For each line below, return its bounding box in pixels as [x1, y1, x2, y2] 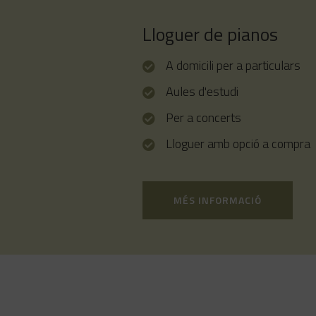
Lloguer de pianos [142, 20, 278, 49]
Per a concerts [165, 108, 241, 128]
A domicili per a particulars [165, 56, 300, 75]
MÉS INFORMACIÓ [173, 193, 262, 208]
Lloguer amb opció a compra [165, 134, 310, 154]
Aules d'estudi [165, 82, 238, 102]
